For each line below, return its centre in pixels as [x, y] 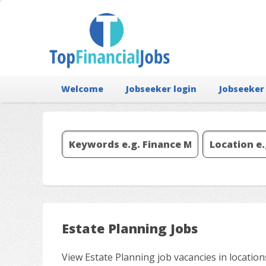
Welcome [83, 88]
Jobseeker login [161, 88]
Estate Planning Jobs [130, 228]
